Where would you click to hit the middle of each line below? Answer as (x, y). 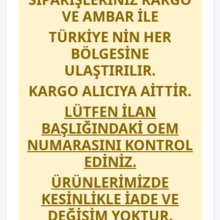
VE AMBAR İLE (110, 16)
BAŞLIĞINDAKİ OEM (110, 128)
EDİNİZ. (110, 161)
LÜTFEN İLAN (110, 111)
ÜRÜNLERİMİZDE (110, 182)
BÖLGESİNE (110, 53)
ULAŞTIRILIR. (110, 70)
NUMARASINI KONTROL (110, 145)
